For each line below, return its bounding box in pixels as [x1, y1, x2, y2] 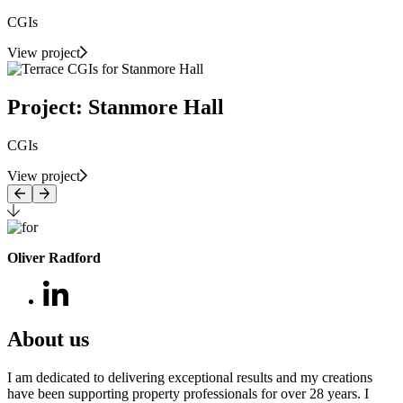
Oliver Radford [7, 250, 101, 266]
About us [7, 327, 89, 351]
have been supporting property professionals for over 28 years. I [7, 385, 369, 401]
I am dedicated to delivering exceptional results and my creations [7, 369, 372, 385]
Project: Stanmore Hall [7, 95, 224, 120]
